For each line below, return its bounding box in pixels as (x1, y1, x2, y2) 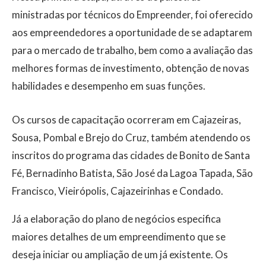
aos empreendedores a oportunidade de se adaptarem (12, 26, 252, 39)
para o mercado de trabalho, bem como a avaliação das (12, 44, 253, 57)
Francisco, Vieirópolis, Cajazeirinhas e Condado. (12, 185, 223, 198)
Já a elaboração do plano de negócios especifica (12, 213, 221, 226)
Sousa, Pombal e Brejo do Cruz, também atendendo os (12, 131, 251, 144)
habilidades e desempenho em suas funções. (12, 80, 205, 93)
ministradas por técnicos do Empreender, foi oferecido (12, 8, 253, 21)
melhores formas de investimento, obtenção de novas (12, 62, 249, 75)
